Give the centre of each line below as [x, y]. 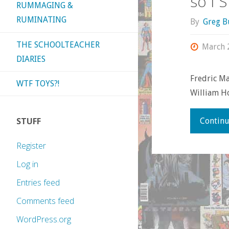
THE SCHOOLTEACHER [58, 44]
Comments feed [45, 201]
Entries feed [38, 183]
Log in [27, 164]
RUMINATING [41, 20]
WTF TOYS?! [38, 83]
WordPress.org [44, 220]
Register [31, 146]
